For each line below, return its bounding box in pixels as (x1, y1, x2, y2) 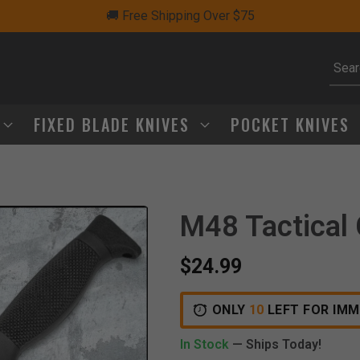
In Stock (180, 337, 232, 352)
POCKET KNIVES (231, 112, 355, 137)
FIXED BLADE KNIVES (34, 112, 195, 137)
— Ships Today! (232, 337, 321, 352)
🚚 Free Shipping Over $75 (105, 7, 255, 23)
